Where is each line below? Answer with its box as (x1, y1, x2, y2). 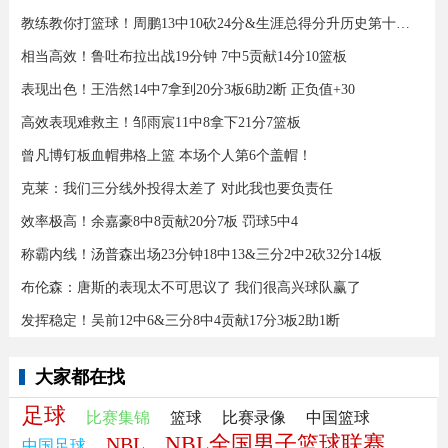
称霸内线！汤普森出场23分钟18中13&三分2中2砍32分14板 (20, 247, 382, 262)
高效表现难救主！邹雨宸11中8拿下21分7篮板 (20, 115, 301, 130)
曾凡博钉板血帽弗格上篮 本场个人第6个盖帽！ (20, 148, 312, 163)
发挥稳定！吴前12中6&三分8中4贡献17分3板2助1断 (20, 313, 340, 328)
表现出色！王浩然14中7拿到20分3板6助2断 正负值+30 (20, 82, 355, 97)
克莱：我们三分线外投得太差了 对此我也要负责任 (20, 181, 333, 196)
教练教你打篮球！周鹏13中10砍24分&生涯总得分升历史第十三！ (395, 16, 410, 31)
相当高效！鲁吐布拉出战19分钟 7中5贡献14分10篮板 (20, 49, 347, 64)
